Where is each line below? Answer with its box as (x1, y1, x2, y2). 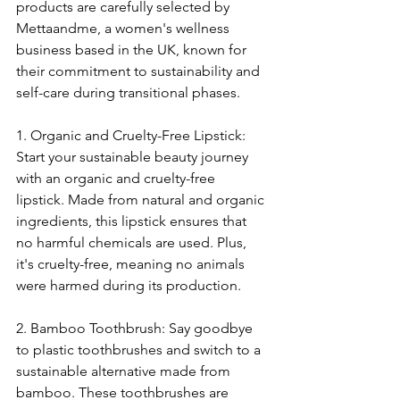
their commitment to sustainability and (16, 62, 263, 80)
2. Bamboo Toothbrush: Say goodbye (16, 320, 256, 337)
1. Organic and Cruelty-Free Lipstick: (16, 127, 249, 145)
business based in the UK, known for (16, 41, 250, 59)
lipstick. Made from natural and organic (16, 191, 268, 209)
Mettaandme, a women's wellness (16, 20, 233, 37)
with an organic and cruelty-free (16, 170, 219, 187)
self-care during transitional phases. (16, 84, 240, 102)
